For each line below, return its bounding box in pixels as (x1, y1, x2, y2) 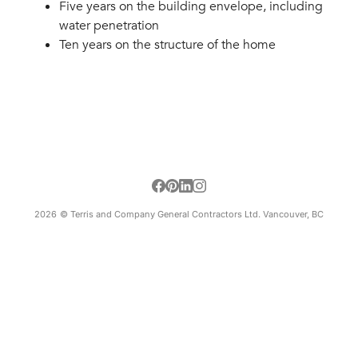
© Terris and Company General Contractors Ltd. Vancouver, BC (60, 209, 324, 220)
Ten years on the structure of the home (59, 36, 276, 54)
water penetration (59, 17, 159, 34)
